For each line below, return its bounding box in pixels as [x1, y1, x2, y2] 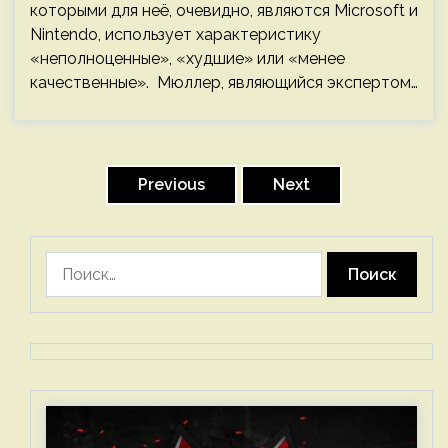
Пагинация [14, 137, 141, 166]
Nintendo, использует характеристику [30, 25, 321, 44]
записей [14, 173, 111, 202]
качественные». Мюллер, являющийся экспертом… [30, 73, 418, 92]
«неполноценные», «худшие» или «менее [30, 49, 345, 68]
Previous [138, 175, 205, 194]
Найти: [45, 253, 96, 272]
